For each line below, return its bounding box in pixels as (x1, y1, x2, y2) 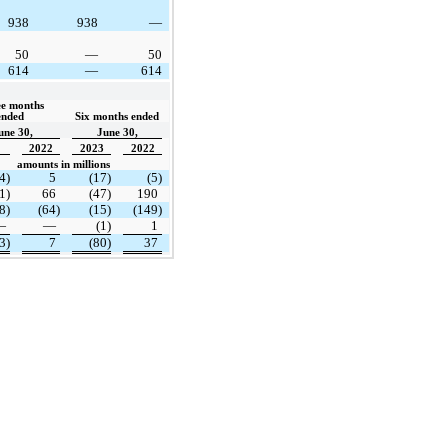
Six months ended (75, 110, 159, 122)
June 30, (96, 126, 138, 138)
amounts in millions (17, 158, 110, 170)
